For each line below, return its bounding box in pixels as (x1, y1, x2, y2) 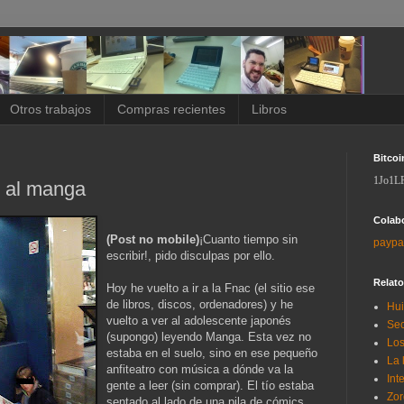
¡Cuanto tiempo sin (199, 233, 298, 247)
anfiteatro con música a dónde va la (106, 363, 293, 377)
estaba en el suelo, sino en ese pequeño (106, 346, 317, 361)
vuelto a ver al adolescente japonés (106, 314, 291, 328)
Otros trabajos (10, 102, 91, 117)
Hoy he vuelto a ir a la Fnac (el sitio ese (106, 281, 315, 296)
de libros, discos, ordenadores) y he (106, 298, 293, 312)
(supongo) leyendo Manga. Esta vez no (106, 330, 311, 344)
